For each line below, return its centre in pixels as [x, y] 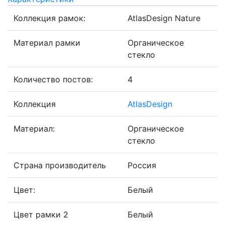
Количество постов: [53, 80]
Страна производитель [60, 165]
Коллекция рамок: [49, 18]
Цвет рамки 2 [41, 215]
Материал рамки [47, 43]
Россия [142, 165]
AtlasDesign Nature [164, 18]
